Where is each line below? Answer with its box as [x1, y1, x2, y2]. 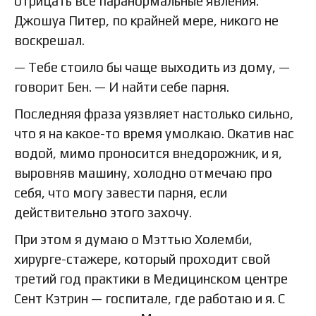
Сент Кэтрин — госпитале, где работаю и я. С [14, 290, 285, 306]
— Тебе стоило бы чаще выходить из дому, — [14, 59, 290, 75]
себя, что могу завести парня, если [14, 184, 227, 200]
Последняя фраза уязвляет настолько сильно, [14, 105, 293, 121]
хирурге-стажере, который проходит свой [14, 250, 270, 267]
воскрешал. [14, 32, 85, 48]
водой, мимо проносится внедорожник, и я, [14, 145, 282, 161]
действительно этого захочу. [14, 204, 192, 220]
